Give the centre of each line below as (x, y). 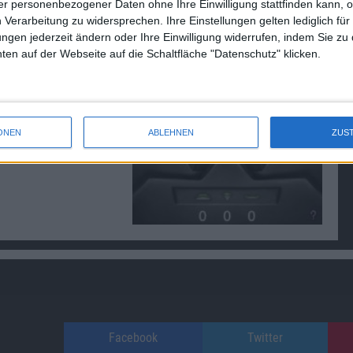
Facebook (134, 337)
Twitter (266, 337)
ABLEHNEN (171, 132)
